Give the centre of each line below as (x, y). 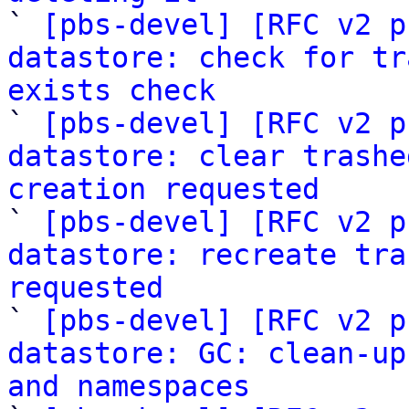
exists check (111, 90)
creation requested (163, 189)
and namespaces (129, 386)
